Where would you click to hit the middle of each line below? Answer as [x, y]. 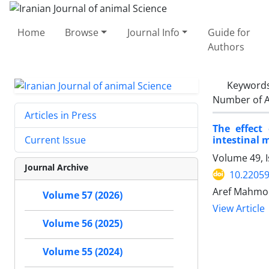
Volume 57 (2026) [83, 195]
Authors [226, 47]
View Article [239, 208]
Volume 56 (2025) [83, 224]
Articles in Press [61, 116]
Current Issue [55, 140]
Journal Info [153, 32]
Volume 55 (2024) [83, 252]
